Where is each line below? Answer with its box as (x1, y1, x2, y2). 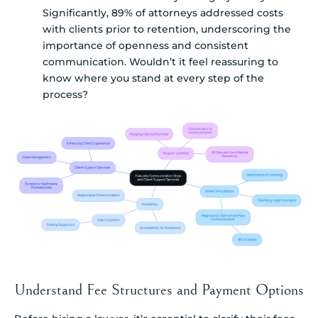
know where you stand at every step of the (43, 71, 264, 84)
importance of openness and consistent (43, 38, 248, 52)
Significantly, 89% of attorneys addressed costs (43, 6, 283, 19)
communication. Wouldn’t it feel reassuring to (43, 55, 278, 68)
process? (43, 87, 88, 101)
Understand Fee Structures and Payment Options (14, 281, 304, 300)
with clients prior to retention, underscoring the (43, 22, 291, 35)
